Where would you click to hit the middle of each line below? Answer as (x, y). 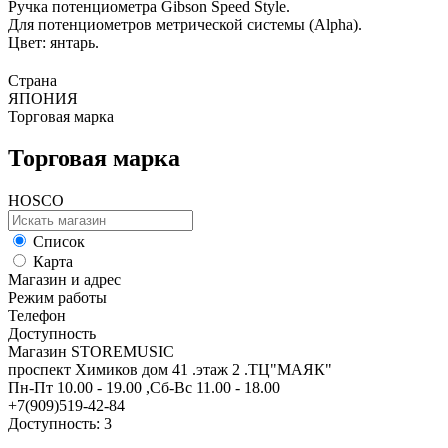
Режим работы (57, 298)
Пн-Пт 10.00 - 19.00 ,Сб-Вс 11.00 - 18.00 (144, 388)
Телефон (37, 316)
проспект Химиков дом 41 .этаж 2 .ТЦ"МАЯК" (170, 370)
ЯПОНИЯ (43, 98)
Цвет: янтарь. (53, 42)
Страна (32, 80)
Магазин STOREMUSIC (91, 352)
